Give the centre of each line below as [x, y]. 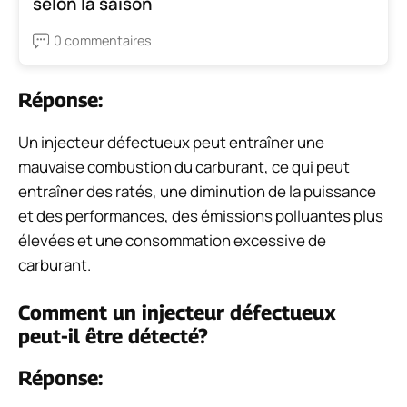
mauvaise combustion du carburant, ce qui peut [184, 167]
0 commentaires [103, 41]
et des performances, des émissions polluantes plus [201, 216]
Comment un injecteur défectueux [177, 312]
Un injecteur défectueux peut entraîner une [171, 143]
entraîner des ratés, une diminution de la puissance [197, 192]
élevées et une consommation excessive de [172, 241]
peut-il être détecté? [113, 336]
